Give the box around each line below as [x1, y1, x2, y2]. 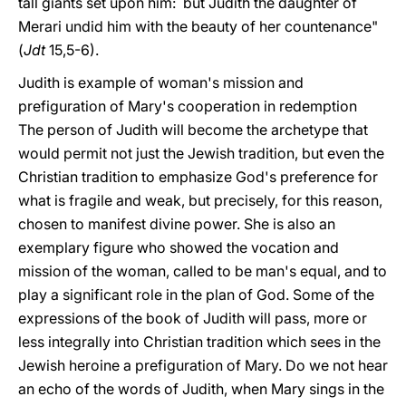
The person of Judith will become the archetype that [18, 121, 368, 139]
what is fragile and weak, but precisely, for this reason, [18, 191, 382, 209]
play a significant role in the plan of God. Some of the [18, 285, 374, 304]
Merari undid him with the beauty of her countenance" [18, 17, 378, 35]
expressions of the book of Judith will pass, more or [18, 309, 367, 327]
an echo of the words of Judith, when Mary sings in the [18, 380, 384, 398]
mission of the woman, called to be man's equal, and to [18, 262, 387, 280]
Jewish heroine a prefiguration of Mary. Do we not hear [18, 356, 388, 374]
